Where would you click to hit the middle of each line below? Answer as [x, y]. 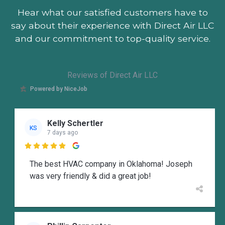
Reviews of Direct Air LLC [113, 75]
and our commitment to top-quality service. [113, 39]
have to [190, 13]
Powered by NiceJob [59, 89]
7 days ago [63, 132]
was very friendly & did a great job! [90, 176]
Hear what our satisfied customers [94, 13]
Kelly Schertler [75, 123]
